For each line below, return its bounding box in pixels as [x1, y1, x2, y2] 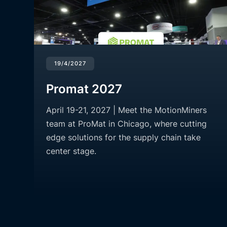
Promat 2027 [46, 82, 123, 97]
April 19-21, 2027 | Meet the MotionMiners [46, 105, 207, 116]
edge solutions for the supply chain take [46, 132, 201, 143]
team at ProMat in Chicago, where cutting [46, 119, 207, 129]
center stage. [46, 146, 97, 157]
